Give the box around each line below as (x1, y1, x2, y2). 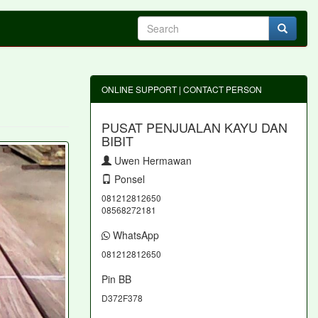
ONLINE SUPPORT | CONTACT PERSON (102, 83, 262, 95)
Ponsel (111, 172, 145, 186)
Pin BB (102, 272, 131, 286)
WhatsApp (110, 228, 159, 242)
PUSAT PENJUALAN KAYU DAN (102, 118, 287, 136)
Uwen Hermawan (111, 153, 192, 168)
